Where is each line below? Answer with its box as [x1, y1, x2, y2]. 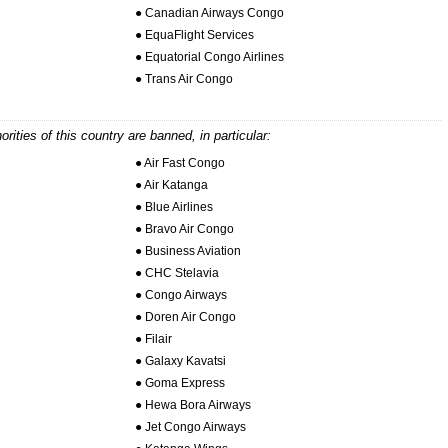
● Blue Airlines [134, 199, 213, 214]
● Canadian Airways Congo [134, 6, 284, 21]
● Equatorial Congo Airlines [134, 50, 284, 65]
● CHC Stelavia [134, 265, 219, 280]
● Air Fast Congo [134, 155, 225, 170]
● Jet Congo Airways [134, 419, 246, 434]
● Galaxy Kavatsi [134, 353, 226, 368]
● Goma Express [134, 375, 225, 390]
